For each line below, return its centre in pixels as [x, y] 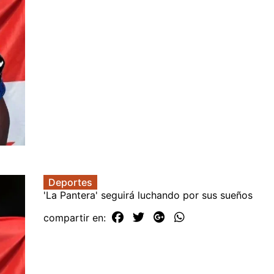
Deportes [70, 182]
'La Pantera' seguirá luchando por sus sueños [148, 195]
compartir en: [76, 217]
